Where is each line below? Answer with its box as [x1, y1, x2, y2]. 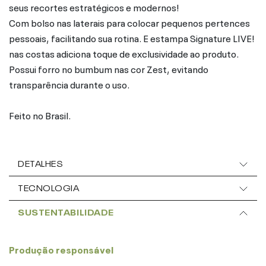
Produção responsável [9, 241, 113, 256]
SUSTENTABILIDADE [18, 205, 114, 217]
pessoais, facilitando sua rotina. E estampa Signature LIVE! [9, 30, 254, 45]
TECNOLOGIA [18, 180, 80, 193]
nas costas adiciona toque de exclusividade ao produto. [9, 45, 239, 60]
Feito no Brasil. [9, 107, 71, 122]
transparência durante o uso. [9, 76, 129, 91]
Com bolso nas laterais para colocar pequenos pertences [9, 14, 250, 29]
